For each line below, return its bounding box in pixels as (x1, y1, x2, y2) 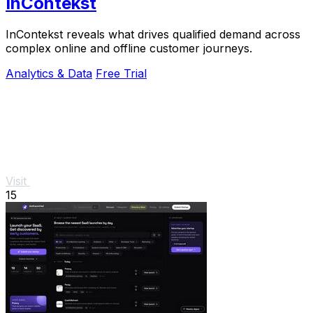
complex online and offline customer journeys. (6, 41, 252, 56)
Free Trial (96, 66, 147, 81)
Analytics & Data (6, 66, 92, 81)
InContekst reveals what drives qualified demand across (6, 27, 300, 42)
